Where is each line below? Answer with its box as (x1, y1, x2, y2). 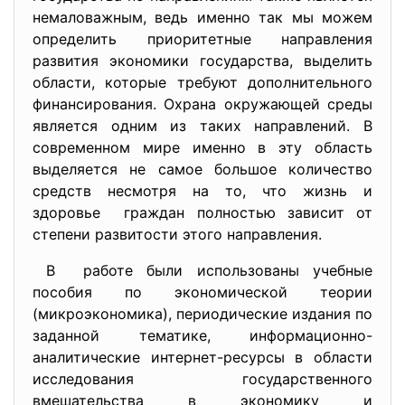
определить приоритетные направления (33, 29, 372, 48)
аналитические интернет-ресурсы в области (33, 347, 372, 366)
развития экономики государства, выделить (33, 51, 372, 70)
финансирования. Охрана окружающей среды (33, 94, 372, 113)
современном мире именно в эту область (33, 137, 372, 156)
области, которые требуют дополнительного (33, 72, 372, 91)
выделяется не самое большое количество (33, 159, 372, 178)
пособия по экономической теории (33, 282, 372, 301)
